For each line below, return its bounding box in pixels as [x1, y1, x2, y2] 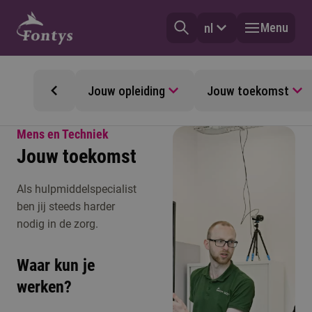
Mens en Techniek [17, 127, 109, 141]
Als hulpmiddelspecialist [17, 182, 136, 196]
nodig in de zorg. [17, 217, 98, 231]
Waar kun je [17, 256, 95, 275]
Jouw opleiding [88, 83, 165, 98]
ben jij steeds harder [17, 200, 115, 213]
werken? [17, 277, 72, 297]
